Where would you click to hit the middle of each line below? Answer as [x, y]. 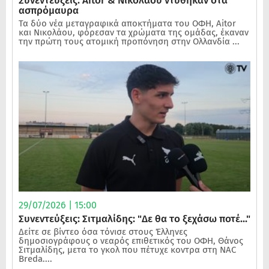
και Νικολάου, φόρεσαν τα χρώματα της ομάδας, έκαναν [134, 32]
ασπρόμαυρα [49, 10]
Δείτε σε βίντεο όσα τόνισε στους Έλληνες [103, 232]
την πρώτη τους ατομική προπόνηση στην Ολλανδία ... [129, 41]
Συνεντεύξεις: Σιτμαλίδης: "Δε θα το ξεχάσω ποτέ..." [134, 219]
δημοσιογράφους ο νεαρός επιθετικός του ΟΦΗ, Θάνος [131, 241]
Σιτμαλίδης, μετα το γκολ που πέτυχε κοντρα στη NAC [127, 250]
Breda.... [35, 259]
